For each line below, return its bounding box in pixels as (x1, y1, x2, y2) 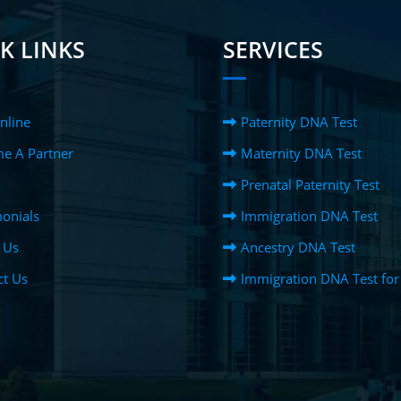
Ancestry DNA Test (241, 238, 355, 257)
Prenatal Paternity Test (241, 175, 380, 194)
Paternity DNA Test (241, 113, 357, 132)
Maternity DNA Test (241, 144, 362, 163)
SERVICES (223, 34, 323, 65)
